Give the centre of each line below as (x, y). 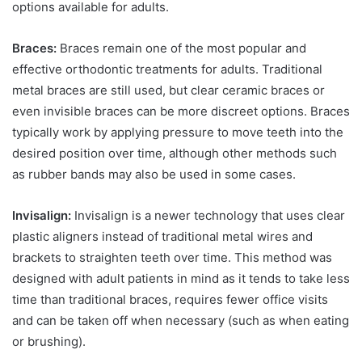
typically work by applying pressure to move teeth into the (178, 132)
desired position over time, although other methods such (175, 153)
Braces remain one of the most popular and (181, 48)
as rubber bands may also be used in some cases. (156, 174)
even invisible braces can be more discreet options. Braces (181, 111)
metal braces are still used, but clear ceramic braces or (168, 90)
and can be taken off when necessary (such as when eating (181, 320)
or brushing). (51, 341)
